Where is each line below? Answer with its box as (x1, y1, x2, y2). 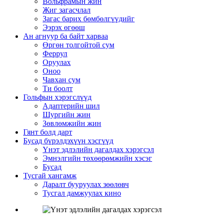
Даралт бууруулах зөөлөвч (43, 180, 129, 188)
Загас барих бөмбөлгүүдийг (43, 14, 135, 23)
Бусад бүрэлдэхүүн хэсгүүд (23, 136, 113, 145)
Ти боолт (43, 84, 73, 93)
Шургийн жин (43, 110, 91, 119)
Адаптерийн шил (43, 101, 100, 110)
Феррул (43, 49, 67, 58)
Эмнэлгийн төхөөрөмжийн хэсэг (43, 154, 152, 162)
